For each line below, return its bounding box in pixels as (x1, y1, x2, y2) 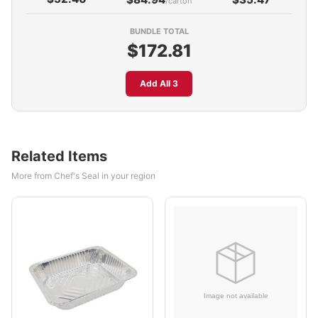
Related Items (11, 148, 107, 165)
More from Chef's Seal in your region (11, 170, 155, 181)
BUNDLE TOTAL (129, 26, 189, 36)
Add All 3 (140, 78, 178, 89)
